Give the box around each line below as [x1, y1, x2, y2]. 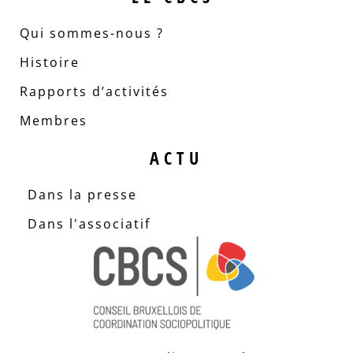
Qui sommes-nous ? [20, 24, 164, 43]
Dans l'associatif [28, 215, 150, 233]
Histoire [20, 54, 80, 72]
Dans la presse [28, 186, 137, 204]
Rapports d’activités [20, 83, 169, 101]
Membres [20, 112, 87, 130]
